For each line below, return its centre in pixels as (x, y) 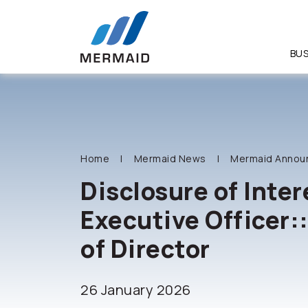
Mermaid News (170, 158)
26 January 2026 (136, 290)
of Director (145, 249)
